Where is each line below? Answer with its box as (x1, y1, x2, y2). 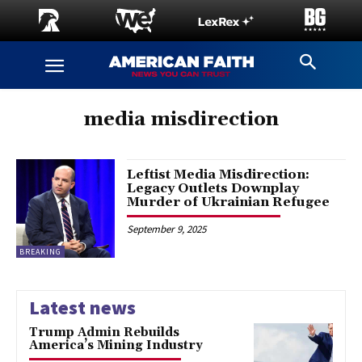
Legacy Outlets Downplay (127, 180, 300, 196)
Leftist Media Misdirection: (127, 166, 310, 183)
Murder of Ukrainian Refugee (127, 194, 330, 210)
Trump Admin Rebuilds (29, 325, 179, 341)
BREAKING (19, 246, 61, 258)
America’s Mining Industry (29, 338, 203, 354)
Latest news (29, 295, 136, 321)
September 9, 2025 (127, 222, 207, 236)
